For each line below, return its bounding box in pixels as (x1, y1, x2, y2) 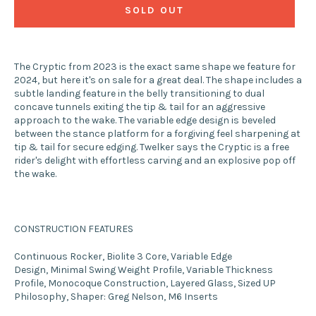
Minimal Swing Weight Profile (50, 263, 182, 276)
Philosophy (14, 290, 66, 303)
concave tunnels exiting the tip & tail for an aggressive (14, 100, 265, 113)
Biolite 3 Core (107, 250, 166, 262)
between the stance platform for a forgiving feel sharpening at (14, 127, 300, 140)
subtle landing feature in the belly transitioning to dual (14, 87, 265, 99)
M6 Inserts (168, 290, 218, 303)
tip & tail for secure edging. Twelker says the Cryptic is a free (14, 140, 289, 153)
